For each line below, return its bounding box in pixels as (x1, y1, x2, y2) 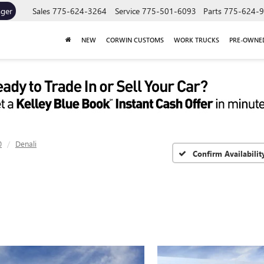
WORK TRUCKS (173, 35, 219, 44)
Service (115, 5, 140, 16)
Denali (15, 138, 37, 148)
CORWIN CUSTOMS (105, 35, 164, 44)
